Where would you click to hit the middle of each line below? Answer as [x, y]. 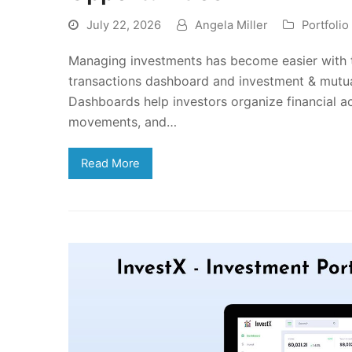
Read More [110, 163]
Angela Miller [231, 25]
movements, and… [123, 121]
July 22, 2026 [124, 25]
